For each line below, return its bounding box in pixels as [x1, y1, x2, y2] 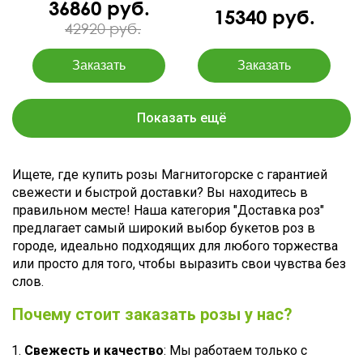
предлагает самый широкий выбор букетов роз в [12, 220, 315, 236]
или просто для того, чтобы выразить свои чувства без [12, 256, 346, 271]
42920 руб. [65, 19, 141, 37]
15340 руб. [213, 4, 315, 28]
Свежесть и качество [24, 343, 164, 358]
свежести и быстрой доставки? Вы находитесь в [12, 185, 308, 200]
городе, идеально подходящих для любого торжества [12, 238, 338, 254]
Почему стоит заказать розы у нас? [12, 305, 293, 324]
